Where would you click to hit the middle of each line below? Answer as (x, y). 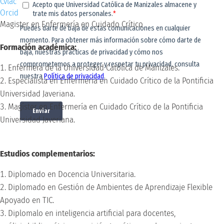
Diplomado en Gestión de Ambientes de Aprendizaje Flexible (110, 187)
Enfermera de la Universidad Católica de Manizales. (94, 67)
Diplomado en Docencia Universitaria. (72, 174)
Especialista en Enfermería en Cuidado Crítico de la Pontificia (111, 80)
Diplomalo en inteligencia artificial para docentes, (92, 213)
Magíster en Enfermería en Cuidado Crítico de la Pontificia (105, 106)
